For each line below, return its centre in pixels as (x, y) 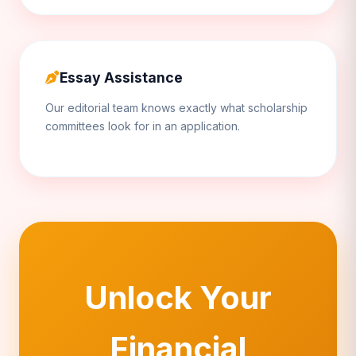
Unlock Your (178, 297)
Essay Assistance (121, 77)
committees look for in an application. (143, 126)
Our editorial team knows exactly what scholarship (176, 107)
